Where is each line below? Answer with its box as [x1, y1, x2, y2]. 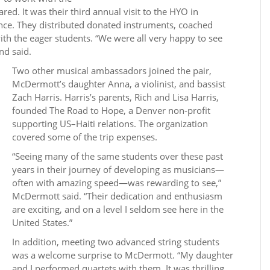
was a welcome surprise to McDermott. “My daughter [12, 249, 233, 261]
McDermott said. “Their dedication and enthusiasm [12, 190, 222, 202]
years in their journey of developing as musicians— [12, 163, 224, 175]
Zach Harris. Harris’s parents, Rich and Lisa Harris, [12, 91, 219, 103]
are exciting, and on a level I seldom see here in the [12, 203, 224, 215]
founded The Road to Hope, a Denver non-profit [12, 104, 210, 116]
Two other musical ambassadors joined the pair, [12, 64, 212, 77]
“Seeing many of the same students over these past [12, 150, 223, 162]
